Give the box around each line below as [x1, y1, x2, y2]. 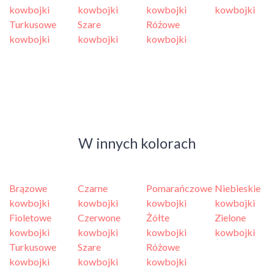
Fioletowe [9, 212, 51, 223]
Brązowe [9, 182, 47, 194]
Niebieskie [215, 182, 261, 194]
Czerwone [78, 212, 120, 223]
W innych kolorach [78, 135, 196, 152]
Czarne [78, 182, 108, 194]
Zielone [215, 212, 246, 223]
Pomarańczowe [146, 182, 212, 194]
